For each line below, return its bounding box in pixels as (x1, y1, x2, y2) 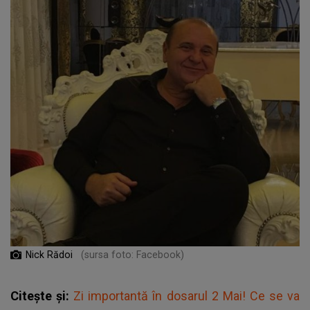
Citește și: (10, 288, 74, 303)
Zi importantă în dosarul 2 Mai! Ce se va (73, 288, 300, 303)
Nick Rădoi (26, 248, 75, 260)
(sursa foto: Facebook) (81, 248, 184, 260)
